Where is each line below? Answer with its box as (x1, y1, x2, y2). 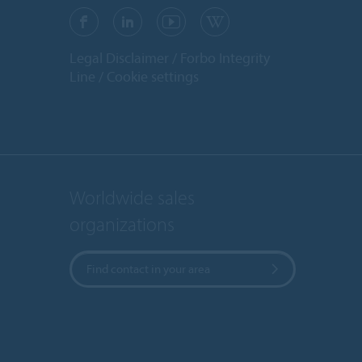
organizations (69, 211, 175, 236)
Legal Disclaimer (69, 48, 169, 68)
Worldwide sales (69, 184, 195, 209)
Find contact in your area (86, 260, 210, 276)
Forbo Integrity (180, 48, 270, 68)
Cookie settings (107, 67, 199, 86)
